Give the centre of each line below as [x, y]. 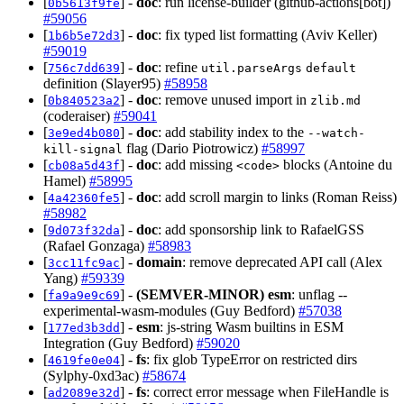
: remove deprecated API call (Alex [282, 262]
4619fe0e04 [84, 360]
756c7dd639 [84, 68]
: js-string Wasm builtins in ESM [252, 326]
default [331, 68]
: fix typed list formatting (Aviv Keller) [267, 34]
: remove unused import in [234, 99]
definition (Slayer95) [104, 83]
